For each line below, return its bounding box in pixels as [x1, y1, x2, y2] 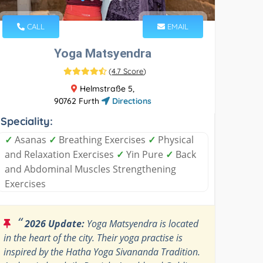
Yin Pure [124, 147, 166, 161]
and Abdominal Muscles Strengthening [5, 162, 177, 176]
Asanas [12, 133, 49, 146]
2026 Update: [25, 217, 85, 230]
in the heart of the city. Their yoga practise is [4, 231, 183, 244]
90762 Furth [53, 95, 102, 106]
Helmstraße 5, [77, 83, 134, 94]
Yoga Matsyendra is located [85, 217, 199, 230]
